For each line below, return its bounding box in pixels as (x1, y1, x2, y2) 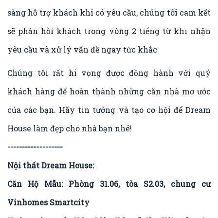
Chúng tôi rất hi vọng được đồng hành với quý (7, 67, 211, 78)
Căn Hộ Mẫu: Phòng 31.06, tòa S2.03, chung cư (7, 178, 211, 189)
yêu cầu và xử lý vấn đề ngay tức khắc (7, 44, 157, 54)
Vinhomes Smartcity (7, 197, 90, 207)
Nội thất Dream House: (7, 160, 94, 170)
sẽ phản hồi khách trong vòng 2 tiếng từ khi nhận (7, 25, 211, 36)
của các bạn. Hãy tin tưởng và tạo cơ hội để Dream (7, 104, 211, 115)
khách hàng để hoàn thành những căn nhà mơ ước (7, 86, 211, 96)
